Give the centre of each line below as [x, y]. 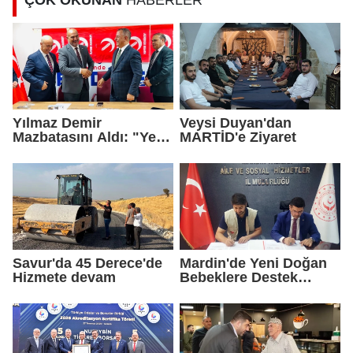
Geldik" [38, 165]
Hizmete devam [64, 277]
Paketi [201, 292]
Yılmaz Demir [57, 123]
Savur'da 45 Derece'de [87, 263]
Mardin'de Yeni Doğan [253, 263]
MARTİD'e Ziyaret [238, 137]
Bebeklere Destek [216, 277]
